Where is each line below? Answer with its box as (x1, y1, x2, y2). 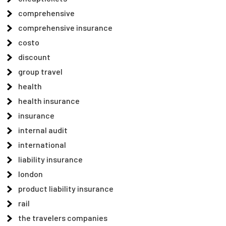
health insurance (18, 95, 80, 105)
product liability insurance (18, 183, 114, 193)
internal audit (18, 125, 68, 135)
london (18, 168, 43, 179)
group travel (18, 66, 63, 76)
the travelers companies (18, 212, 108, 222)
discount (18, 51, 51, 62)
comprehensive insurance (18, 22, 113, 32)
